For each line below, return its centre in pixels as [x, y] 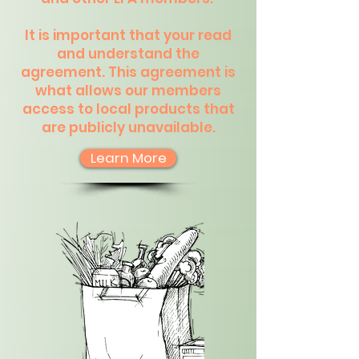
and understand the [128, 54]
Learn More [128, 158]
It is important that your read [128, 35]
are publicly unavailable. [128, 127]
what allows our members [128, 91]
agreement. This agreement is [128, 72]
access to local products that [128, 109]
